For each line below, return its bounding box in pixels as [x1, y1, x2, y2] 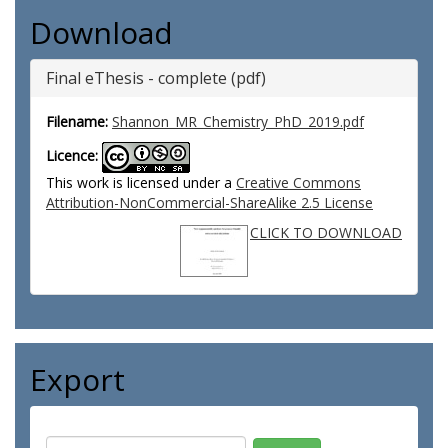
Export [30, 359, 125, 400]
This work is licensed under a [46, 173, 236, 192]
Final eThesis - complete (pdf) [46, 67, 266, 89]
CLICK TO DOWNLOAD [250, 223, 402, 242]
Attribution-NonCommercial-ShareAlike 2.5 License [46, 193, 373, 212]
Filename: [46, 112, 108, 131]
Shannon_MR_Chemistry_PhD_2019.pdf [112, 112, 364, 131]
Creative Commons [236, 173, 361, 192]
